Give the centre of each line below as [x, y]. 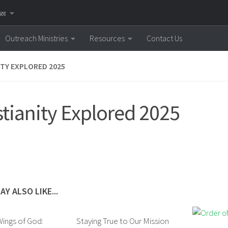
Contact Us [164, 38]
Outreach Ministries [36, 38]
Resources [107, 38]
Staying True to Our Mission [122, 221]
